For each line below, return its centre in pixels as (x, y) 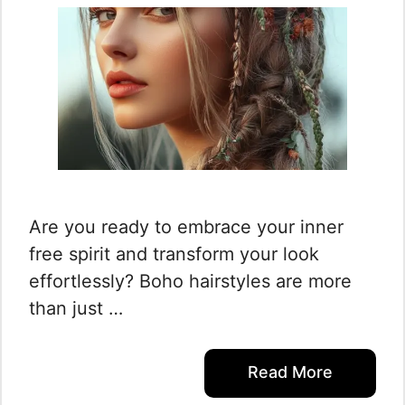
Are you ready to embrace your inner (186, 227)
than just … (76, 308)
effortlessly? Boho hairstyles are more (190, 281)
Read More (290, 372)
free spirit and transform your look (174, 254)
